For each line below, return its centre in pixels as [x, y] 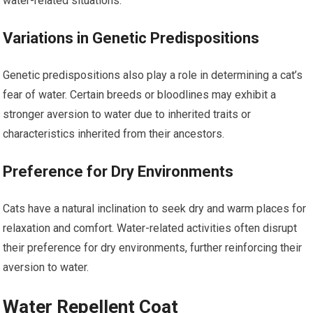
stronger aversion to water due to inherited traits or [127, 114]
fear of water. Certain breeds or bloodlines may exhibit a [140, 94]
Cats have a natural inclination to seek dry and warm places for [155, 208]
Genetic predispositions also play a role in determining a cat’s [153, 75]
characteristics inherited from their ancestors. [114, 133]
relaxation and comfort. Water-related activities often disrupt [150, 228]
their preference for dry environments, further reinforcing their [153, 247]
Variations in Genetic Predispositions [131, 38]
